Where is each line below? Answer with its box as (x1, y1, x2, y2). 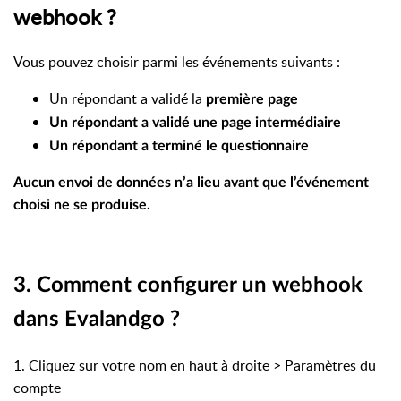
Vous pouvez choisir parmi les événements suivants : (13, 52, 340, 73)
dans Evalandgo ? (13, 309, 180, 331)
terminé (152, 139, 202, 154)
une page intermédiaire (193, 115, 341, 131)
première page (206, 92, 298, 107)
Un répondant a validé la (49, 89, 206, 109)
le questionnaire (202, 139, 309, 154)
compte (13, 378, 61, 398)
